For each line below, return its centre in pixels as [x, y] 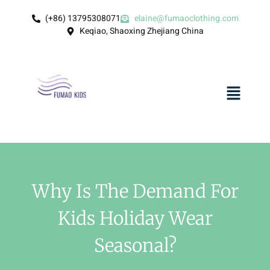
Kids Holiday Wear [135, 218]
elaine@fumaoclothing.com [186, 18]
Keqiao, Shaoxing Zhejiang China [142, 31]
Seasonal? [135, 245]
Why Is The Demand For [135, 191]
